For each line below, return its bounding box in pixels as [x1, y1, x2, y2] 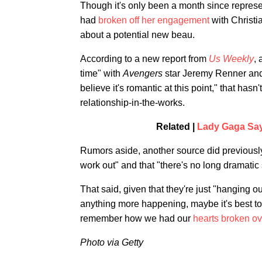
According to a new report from [80, 54, 209, 64]
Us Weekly [209, 54, 254, 64]
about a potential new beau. [80, 30, 195, 40]
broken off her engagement [98, 15, 209, 25]
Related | [156, 122, 197, 132]
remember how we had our [80, 213, 193, 223]
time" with [80, 68, 123, 78]
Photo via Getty [80, 237, 143, 247]
